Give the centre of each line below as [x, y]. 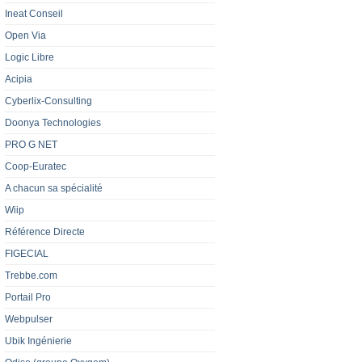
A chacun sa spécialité [54, 189]
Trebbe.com [31, 276]
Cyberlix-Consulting [48, 101]
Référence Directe [45, 232]
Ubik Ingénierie [38, 341]
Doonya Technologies [53, 123]
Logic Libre [29, 58]
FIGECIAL [27, 254]
